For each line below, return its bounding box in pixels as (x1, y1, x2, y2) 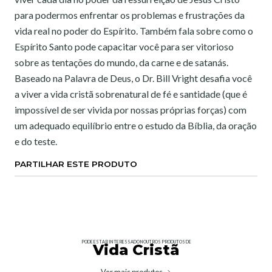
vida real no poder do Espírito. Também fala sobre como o (15, 25, 253, 36)
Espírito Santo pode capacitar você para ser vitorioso (15, 41, 234, 52)
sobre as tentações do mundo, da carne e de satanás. (15, 56, 228, 68)
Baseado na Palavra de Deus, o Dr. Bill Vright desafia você (15, 72, 252, 84)
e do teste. (15, 135, 57, 147)
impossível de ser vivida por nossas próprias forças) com (15, 104, 246, 115)
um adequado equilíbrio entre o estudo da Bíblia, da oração (15, 120, 257, 131)
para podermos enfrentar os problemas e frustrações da (15, 9, 245, 21)
